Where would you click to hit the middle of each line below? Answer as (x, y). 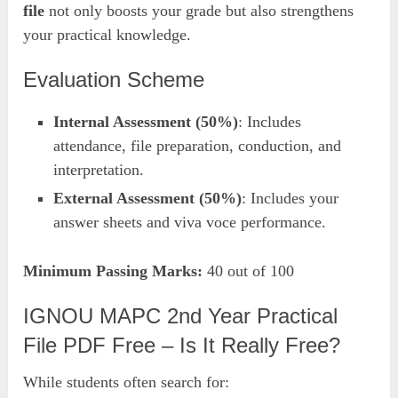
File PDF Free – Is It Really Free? (182, 345)
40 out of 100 (249, 271)
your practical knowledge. (107, 34)
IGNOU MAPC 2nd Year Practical (181, 315)
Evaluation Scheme (114, 79)
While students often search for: (127, 382)
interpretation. (99, 169)
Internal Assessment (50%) (146, 121)
